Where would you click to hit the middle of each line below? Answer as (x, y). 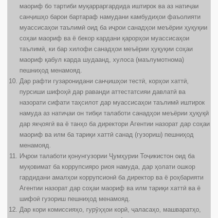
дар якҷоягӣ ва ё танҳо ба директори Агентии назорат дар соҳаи (115, 124)
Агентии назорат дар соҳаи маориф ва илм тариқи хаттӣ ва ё (110, 188)
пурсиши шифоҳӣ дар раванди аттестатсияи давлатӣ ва (102, 92)
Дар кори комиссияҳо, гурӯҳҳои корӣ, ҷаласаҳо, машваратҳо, (110, 210)
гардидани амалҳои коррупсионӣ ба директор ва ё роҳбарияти (111, 178)
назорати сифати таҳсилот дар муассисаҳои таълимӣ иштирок (112, 103)
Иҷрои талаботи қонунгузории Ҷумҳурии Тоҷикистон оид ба (107, 156)
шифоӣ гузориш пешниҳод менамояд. (75, 199)
